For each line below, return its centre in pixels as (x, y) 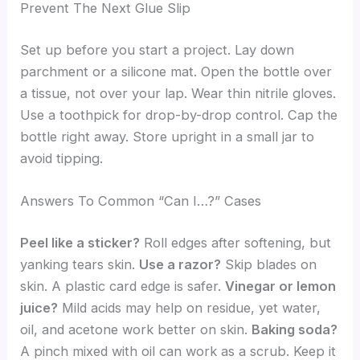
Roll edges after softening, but (236, 242)
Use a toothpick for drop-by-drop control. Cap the (179, 115)
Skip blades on (269, 264)
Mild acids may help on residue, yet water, (190, 307)
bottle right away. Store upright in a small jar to (168, 136)
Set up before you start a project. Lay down (157, 49)
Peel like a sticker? (80, 242)
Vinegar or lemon (281, 286)
